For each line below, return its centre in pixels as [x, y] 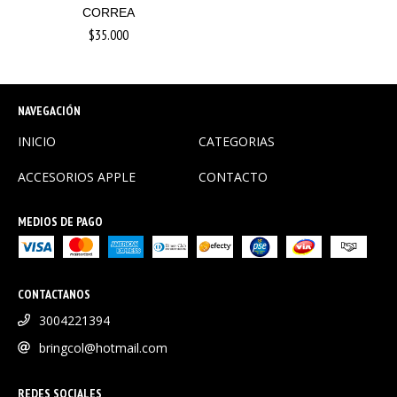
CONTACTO [233, 176]
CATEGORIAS [237, 141]
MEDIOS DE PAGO [60, 221]
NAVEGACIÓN [49, 110]
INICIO [37, 141]
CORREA [108, 12]
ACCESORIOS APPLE [77, 176]
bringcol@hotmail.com [103, 347]
